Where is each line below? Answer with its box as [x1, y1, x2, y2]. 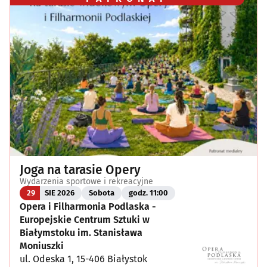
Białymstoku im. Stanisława [20, 226, 142, 238]
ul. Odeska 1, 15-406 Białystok [20, 253, 147, 265]
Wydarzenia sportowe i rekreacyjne [20, 176, 153, 187]
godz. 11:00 [129, 188, 168, 198]
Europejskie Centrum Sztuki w [20, 213, 150, 225]
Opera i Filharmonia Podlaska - [20, 200, 156, 212]
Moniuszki [20, 240, 64, 252]
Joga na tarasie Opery [20, 162, 141, 178]
